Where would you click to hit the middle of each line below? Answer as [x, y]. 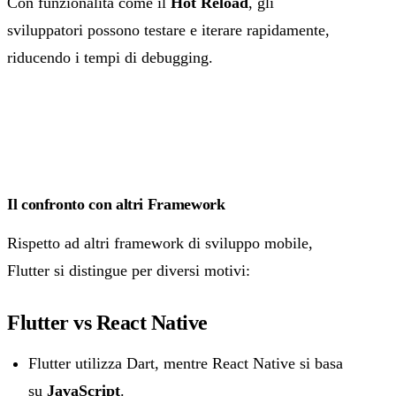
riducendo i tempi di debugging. [110, 57]
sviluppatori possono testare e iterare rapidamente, [168, 30]
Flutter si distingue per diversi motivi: [129, 270]
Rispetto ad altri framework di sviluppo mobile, [160, 243]
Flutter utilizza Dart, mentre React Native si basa [186, 363]
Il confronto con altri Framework [116, 204]
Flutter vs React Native [107, 322]
